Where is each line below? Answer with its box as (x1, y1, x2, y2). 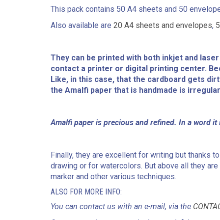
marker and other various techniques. (51, 172, 176, 181)
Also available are (51, 21, 113, 30)
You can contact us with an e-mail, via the (51, 202, 193, 211)
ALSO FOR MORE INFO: (51, 187, 122, 196)
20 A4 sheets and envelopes (113, 21, 212, 30)
